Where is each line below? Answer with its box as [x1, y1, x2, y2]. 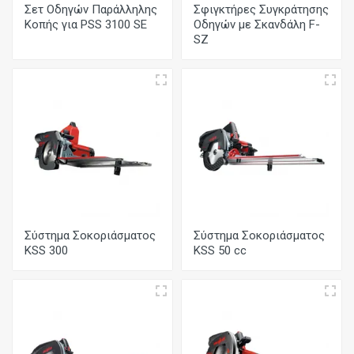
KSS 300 [24, 243, 68, 258]
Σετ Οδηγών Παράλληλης [24, 2, 157, 17]
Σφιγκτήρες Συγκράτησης [194, 2, 329, 17]
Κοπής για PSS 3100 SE [24, 17, 147, 32]
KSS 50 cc [194, 243, 247, 258]
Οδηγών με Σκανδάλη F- [194, 17, 320, 32]
